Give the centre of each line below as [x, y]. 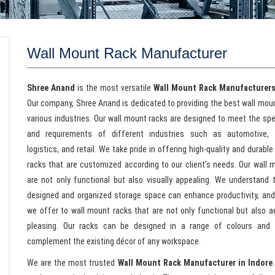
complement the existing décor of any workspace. [114, 241]
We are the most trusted [72, 263]
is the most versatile [114, 88]
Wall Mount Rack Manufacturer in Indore [195, 263]
